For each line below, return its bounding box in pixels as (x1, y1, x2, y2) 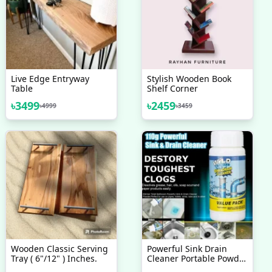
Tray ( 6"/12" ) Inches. (11, 253, 97, 264)
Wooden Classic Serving (11, 243, 108, 254)
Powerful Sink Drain (147, 243, 227, 254)
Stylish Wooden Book (147, 73, 231, 84)
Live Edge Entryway (11, 73, 89, 84)
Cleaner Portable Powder (147, 253, 248, 264)
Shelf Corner (147, 83, 198, 94)
